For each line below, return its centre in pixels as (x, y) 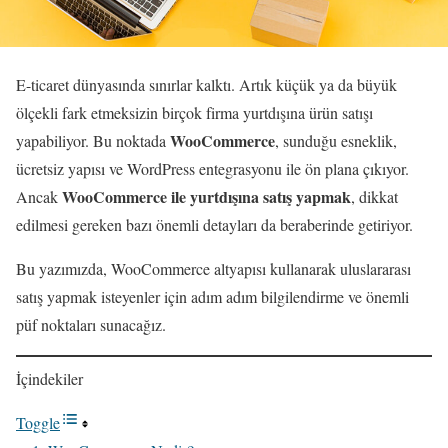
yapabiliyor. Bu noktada (93, 140)
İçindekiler (49, 378)
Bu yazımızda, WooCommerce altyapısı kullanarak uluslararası (213, 268)
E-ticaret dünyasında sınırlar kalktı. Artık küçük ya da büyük (206, 84)
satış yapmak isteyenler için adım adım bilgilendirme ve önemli (212, 296)
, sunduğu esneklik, (336, 140)
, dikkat (374, 196)
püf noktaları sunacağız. (91, 324)
